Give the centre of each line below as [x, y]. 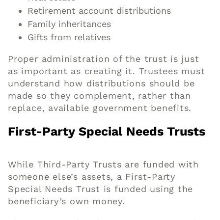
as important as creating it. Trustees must [107, 71]
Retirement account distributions [99, 11]
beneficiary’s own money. [67, 201]
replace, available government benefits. [100, 108]
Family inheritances [69, 24]
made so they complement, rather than [99, 96]
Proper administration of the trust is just [104, 59]
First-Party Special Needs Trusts [107, 132]
